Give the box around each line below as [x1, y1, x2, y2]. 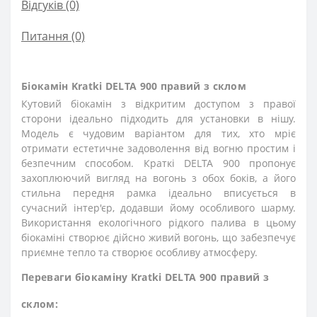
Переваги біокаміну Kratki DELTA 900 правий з [21, 270, 270, 284]
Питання [21, 28, 69, 44]
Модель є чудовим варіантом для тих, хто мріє [21, 127, 296, 140]
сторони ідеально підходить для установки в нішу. [21, 112, 296, 125]
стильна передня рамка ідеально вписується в [21, 186, 296, 200]
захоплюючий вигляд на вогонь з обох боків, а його [21, 171, 296, 185]
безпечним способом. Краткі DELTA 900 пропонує [21, 156, 296, 170]
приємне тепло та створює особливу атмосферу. [21, 246, 258, 259]
